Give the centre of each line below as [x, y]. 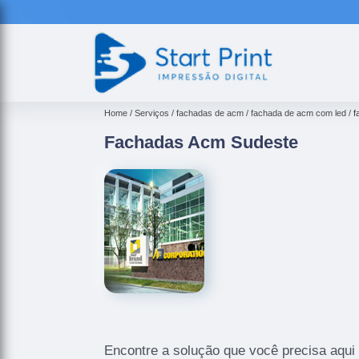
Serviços [152, 113]
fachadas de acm [210, 113]
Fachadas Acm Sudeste [201, 142]
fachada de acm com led [298, 113]
